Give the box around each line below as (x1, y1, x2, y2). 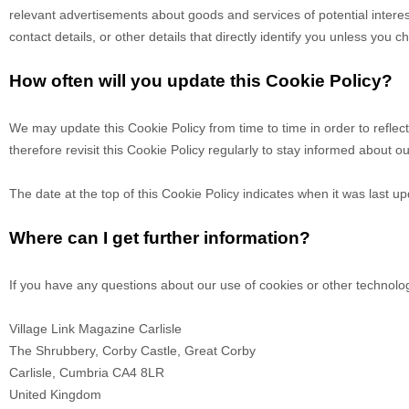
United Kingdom (9, 387, 101, 403)
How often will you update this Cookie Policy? (9, 71, 393, 91)
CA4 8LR (112, 365, 164, 381)
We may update (9, 121, 104, 136)
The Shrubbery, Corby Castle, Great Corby (9, 343, 256, 359)
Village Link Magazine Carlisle (9, 321, 182, 337)
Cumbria (59, 365, 109, 381)
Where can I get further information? (9, 228, 310, 248)
